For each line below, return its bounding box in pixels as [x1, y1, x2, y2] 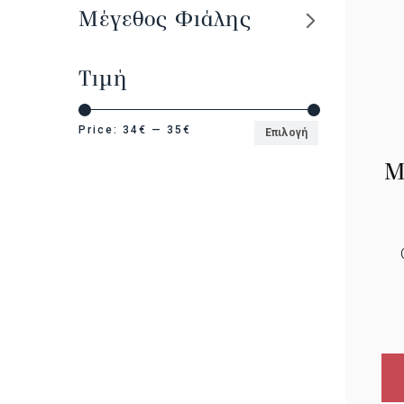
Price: [78, 124, 123, 136]
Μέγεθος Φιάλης [78, 5, 252, 32]
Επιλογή [265, 126, 308, 140]
